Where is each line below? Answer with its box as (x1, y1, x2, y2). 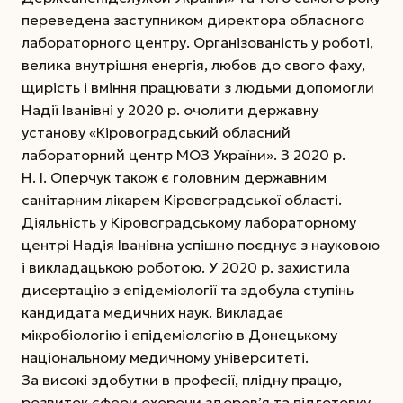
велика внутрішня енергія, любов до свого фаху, (22, 55, 365, 74)
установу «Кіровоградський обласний (22, 122, 291, 141)
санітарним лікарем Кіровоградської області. (22, 190, 342, 209)
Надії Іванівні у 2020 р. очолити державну (22, 100, 318, 119)
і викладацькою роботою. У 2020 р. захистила (22, 257, 350, 276)
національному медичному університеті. (22, 347, 309, 366)
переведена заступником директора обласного (22, 10, 364, 29)
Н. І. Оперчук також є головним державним (22, 167, 327, 186)
